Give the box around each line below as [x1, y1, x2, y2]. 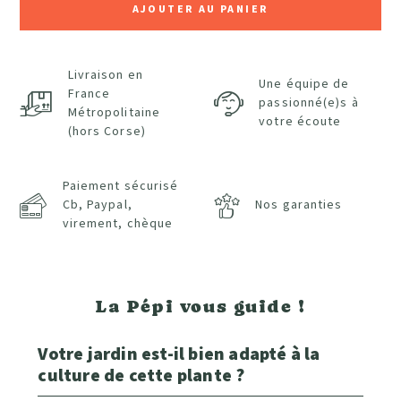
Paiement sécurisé [62, 177, 179, 196]
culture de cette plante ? [38, 363, 245, 388]
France [67, 84, 111, 103]
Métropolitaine [67, 103, 161, 122]
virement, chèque [62, 215, 174, 234]
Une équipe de [259, 75, 350, 94]
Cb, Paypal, [62, 196, 132, 215]
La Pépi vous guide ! [95, 295, 306, 317]
